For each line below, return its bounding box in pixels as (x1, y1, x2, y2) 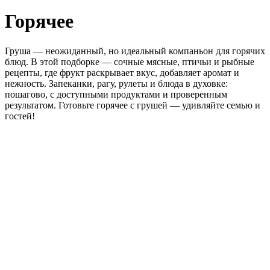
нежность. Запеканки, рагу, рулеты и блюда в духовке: (5, 78, 228, 89)
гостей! (5, 110, 35, 121)
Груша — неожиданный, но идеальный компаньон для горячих (5, 45, 265, 56)
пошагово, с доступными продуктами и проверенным (5, 89, 227, 99)
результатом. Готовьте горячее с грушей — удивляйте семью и (5, 99, 260, 110)
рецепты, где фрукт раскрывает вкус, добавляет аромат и (5, 67, 239, 78)
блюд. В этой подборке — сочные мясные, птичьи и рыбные (5, 56, 254, 67)
